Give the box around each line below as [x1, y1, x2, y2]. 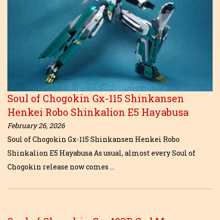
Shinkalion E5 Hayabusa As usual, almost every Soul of [7, 148, 195, 158]
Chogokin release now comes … [7, 162, 114, 171]
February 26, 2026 [7, 121, 65, 130]
